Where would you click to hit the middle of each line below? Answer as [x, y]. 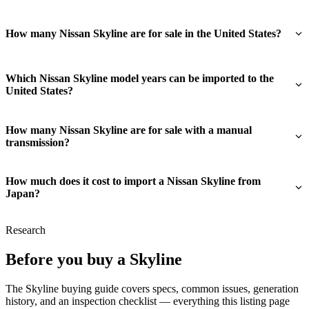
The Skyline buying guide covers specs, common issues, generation [152, 289]
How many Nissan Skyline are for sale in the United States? [143, 33]
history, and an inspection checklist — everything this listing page [148, 301]
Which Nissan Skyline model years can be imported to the [140, 79]
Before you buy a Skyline [94, 260]
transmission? [38, 142]
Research [26, 230]
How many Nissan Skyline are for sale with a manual [129, 130]
